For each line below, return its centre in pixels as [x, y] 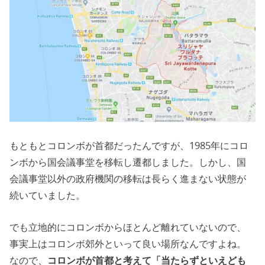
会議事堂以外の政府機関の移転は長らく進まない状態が [128, 178]
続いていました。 [48, 195]
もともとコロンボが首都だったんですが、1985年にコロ [129, 145]
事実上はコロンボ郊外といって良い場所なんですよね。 [128, 244]
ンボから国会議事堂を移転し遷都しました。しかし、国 [128, 162]
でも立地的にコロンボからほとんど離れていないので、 [128, 227]
